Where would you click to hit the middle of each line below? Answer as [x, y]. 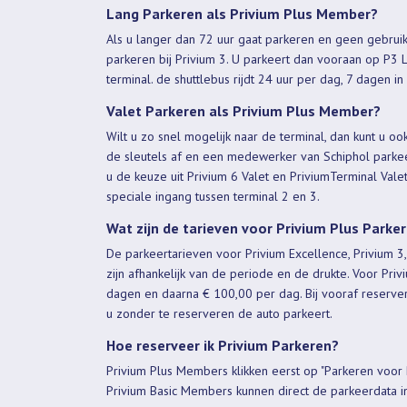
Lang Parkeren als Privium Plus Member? [242, 13]
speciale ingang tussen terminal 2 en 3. [213, 196]
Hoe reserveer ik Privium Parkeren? [223, 345]
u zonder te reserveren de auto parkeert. [221, 313]
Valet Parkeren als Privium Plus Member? [243, 110]
